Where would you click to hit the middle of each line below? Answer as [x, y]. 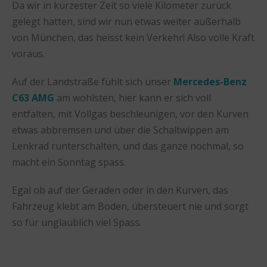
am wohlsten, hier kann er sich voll [133, 97]
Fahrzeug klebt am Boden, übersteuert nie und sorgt [130, 206]
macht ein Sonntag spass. [69, 162]
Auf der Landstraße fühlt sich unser [93, 81]
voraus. [28, 53]
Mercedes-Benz [210, 81]
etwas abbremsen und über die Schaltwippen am [120, 130]
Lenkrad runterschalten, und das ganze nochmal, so [128, 146]
